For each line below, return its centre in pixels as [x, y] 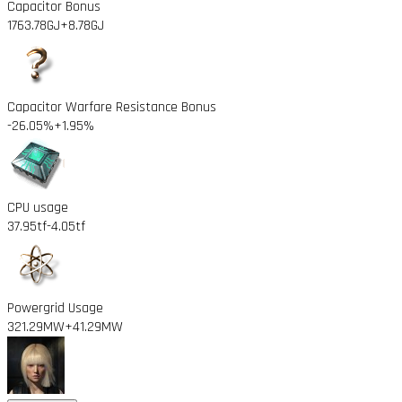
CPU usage [38, 207]
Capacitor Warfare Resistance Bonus [112, 107]
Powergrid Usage [55, 308]
